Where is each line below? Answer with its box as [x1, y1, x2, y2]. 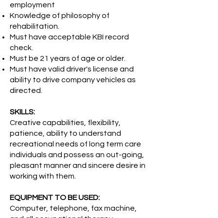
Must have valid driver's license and [10, 65, 134, 73]
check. [10, 44, 33, 52]
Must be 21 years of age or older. [10, 54, 126, 62]
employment [10, 1, 55, 9]
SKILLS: [10, 108, 35, 116]
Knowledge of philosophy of [10, 12, 109, 19]
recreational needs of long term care [10, 140, 141, 148]
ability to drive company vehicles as [10, 76, 136, 84]
